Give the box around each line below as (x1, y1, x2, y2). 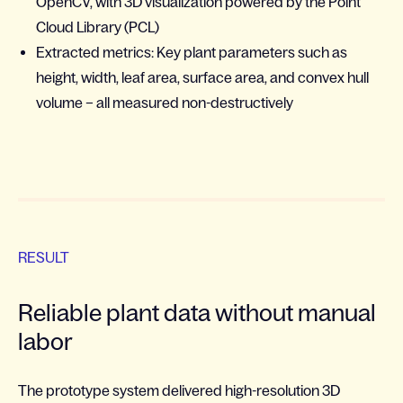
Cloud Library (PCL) (36, 19, 159, 36)
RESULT (18, 249, 69, 266)
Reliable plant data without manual (18, 300, 376, 327)
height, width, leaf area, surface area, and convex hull (36, 69, 369, 86)
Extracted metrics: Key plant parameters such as (36, 44, 347, 61)
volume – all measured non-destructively (36, 94, 293, 112)
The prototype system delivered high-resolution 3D (18, 382, 340, 399)
